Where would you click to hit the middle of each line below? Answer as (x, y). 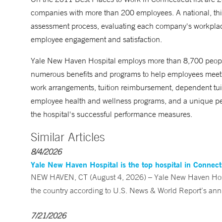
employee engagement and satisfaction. (96, 39)
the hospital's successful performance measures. (111, 114)
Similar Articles (68, 137)
